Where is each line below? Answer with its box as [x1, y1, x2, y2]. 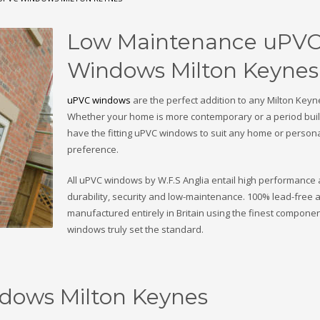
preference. [67, 143, 119, 156]
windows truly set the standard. [67, 223, 204, 236]
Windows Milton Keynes [67, 57, 319, 84]
